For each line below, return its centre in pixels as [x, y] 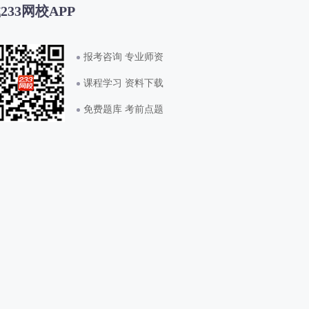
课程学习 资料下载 [123, 83]
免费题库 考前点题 [123, 109]
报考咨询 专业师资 [123, 57]
